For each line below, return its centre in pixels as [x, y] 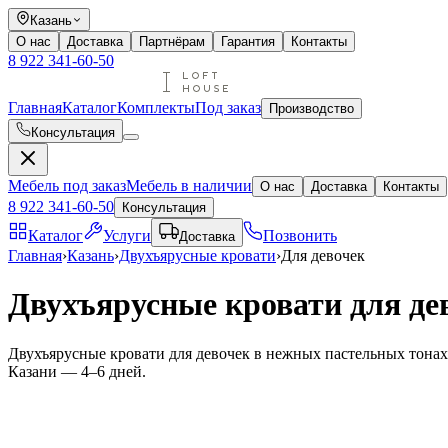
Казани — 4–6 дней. [77, 371]
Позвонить [300, 235]
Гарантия [248, 41]
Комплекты [156, 107]
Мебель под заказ [67, 185]
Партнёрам [172, 41]
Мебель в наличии [189, 185]
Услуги [127, 235]
